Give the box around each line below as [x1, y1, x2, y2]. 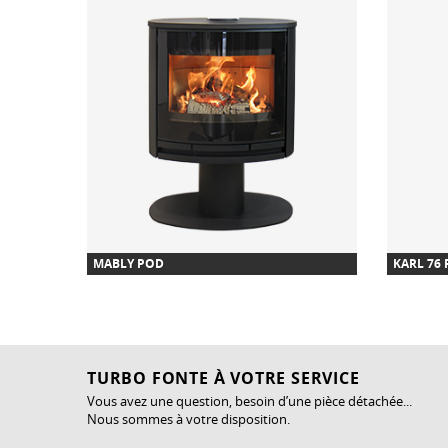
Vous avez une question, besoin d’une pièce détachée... [87, 391, 412, 410]
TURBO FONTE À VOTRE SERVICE [87, 366, 360, 389]
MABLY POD [93, 254, 164, 272]
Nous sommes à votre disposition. [87, 409, 293, 428]
